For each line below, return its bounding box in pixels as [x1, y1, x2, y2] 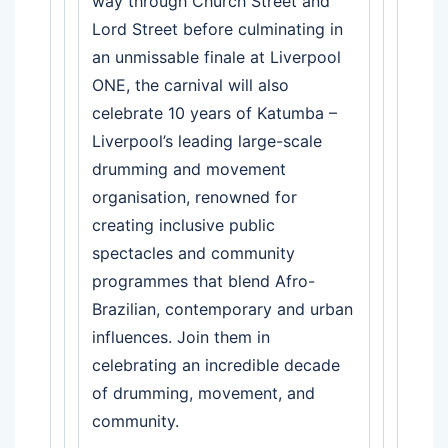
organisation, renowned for [92, 186, 297, 207]
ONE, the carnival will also [92, 74, 289, 95]
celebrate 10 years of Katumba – [92, 102, 337, 123]
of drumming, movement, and [92, 382, 315, 403]
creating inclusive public [92, 214, 275, 235]
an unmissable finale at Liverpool [92, 46, 341, 67]
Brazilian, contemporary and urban [92, 298, 353, 319]
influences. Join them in [92, 326, 270, 347]
